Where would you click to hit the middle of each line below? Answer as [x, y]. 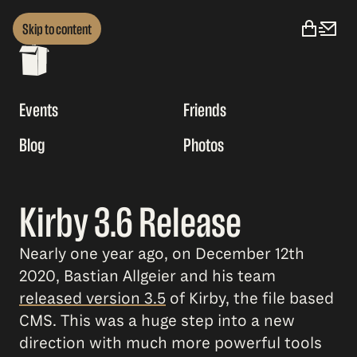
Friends [205, 110]
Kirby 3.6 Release [130, 223]
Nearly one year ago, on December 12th [162, 254]
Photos [204, 145]
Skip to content [57, 29]
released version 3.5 [92, 299]
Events [39, 110]
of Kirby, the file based [250, 299]
